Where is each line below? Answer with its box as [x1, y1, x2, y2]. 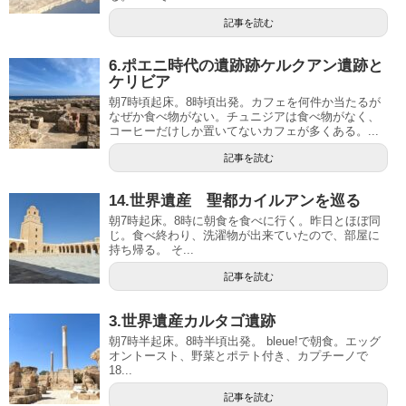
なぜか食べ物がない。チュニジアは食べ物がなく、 [109, 109, 380, 123]
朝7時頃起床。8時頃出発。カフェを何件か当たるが [109, 94, 381, 109]
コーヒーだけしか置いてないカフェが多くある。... [109, 123, 379, 138]
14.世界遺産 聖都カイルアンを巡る [109, 191, 361, 209]
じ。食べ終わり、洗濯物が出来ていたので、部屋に [109, 227, 380, 242]
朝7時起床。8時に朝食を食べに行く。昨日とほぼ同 [109, 213, 381, 227]
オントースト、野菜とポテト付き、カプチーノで [109, 348, 368, 362]
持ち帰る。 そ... [109, 242, 194, 256]
